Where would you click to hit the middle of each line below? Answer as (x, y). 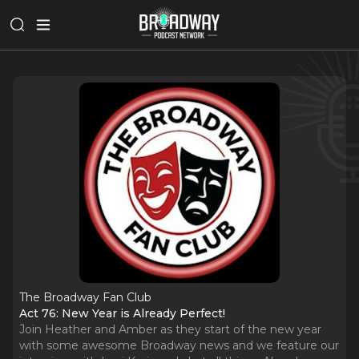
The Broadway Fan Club (85, 297)
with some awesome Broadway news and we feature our (179, 345)
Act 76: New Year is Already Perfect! (122, 313)
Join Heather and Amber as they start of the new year (170, 329)
